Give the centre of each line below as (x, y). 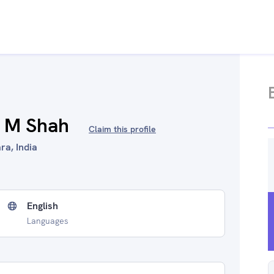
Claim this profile (122, 129)
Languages (48, 221)
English (43, 206)
